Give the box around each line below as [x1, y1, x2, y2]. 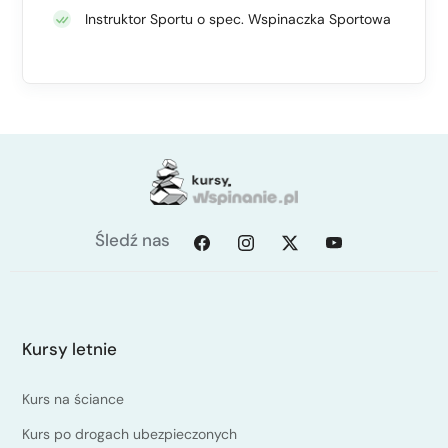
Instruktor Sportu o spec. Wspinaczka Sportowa [85, 10, 391, 29]
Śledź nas [94, 229, 170, 252]
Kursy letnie [22, 338, 117, 361]
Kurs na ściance [22, 390, 124, 409]
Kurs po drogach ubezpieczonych [22, 425, 237, 444]
